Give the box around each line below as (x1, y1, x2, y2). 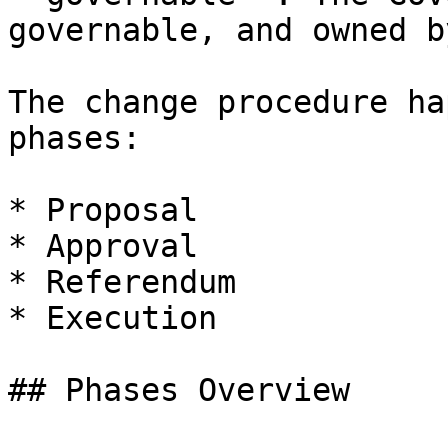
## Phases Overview (8, 372, 350, 408)
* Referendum (8, 264, 236, 300)
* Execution (8, 300, 217, 336)
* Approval (8, 228, 198, 264)
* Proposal (8, 192, 198, 228)
